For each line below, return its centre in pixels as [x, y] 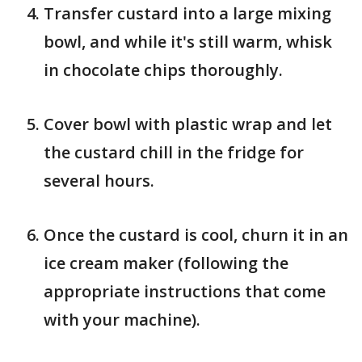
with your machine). [122, 320]
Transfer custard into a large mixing [187, 13]
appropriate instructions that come [185, 291]
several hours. [99, 181]
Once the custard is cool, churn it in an [196, 235]
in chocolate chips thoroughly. [163, 70]
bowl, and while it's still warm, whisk [188, 42]
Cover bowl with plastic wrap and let [188, 124]
